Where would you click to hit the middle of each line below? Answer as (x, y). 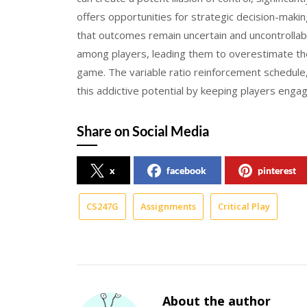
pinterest (277, 170)
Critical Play (244, 206)
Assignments (168, 206)
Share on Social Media (143, 131)
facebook (186, 170)
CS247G (102, 206)
